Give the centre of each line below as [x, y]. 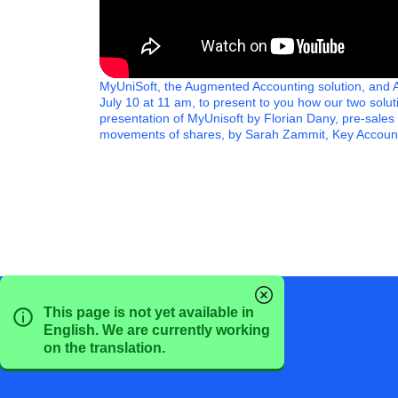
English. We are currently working [156, 330]
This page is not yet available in [148, 313]
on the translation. [104, 348]
